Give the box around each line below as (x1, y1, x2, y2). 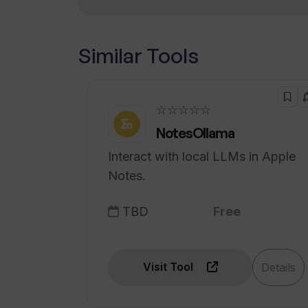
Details (261, 261, 296, 274)
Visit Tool (142, 260, 196, 274)
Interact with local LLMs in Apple (108, 149, 296, 164)
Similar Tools (78, 43, 199, 68)
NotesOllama (156, 124, 234, 142)
